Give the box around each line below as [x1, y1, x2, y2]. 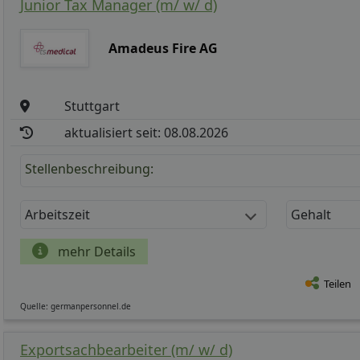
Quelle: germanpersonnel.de [20, 301, 131, 313]
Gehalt [291, 206, 331, 224]
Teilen [324, 276, 351, 292]
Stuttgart [64, 97, 121, 116]
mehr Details [55, 243, 136, 261]
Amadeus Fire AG [108, 39, 219, 58]
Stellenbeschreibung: [25, 160, 153, 178]
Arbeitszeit [25, 206, 90, 224]
